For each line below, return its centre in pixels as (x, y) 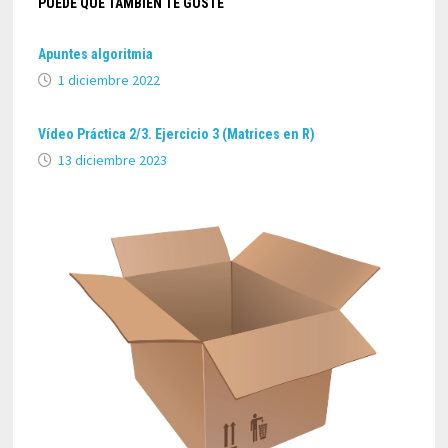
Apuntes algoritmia (96, 53)
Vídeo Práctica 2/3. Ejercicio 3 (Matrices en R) (177, 133)
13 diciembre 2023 (113, 159)
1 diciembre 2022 (109, 79)
